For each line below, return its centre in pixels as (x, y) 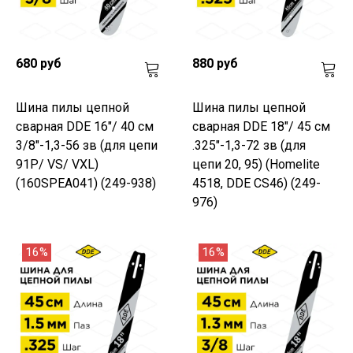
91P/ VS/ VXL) (57, 164)
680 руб (39, 63)
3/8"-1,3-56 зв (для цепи (87, 145)
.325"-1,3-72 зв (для (249, 145)
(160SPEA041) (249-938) (86, 183)
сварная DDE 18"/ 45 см (261, 126)
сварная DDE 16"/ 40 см (85, 126)
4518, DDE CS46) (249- (256, 183)
